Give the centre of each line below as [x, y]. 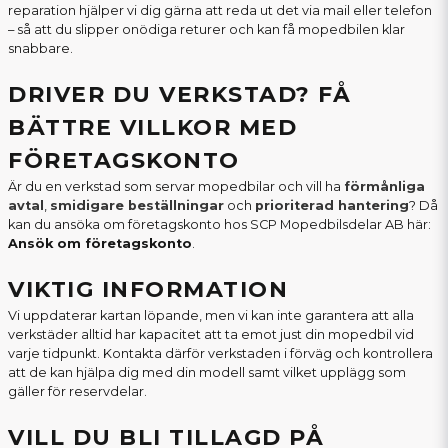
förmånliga [384, 187]
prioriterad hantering [332, 206]
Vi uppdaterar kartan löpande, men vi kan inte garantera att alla [211, 316]
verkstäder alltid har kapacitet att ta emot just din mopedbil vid [211, 335]
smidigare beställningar [137, 206]
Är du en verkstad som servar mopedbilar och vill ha [176, 187]
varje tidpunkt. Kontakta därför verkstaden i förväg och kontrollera [220, 354]
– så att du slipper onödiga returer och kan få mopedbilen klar [206, 30]
